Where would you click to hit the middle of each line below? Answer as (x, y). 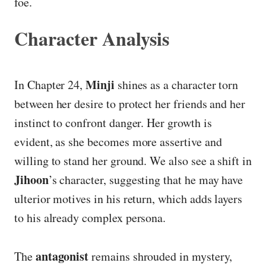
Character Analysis (92, 38)
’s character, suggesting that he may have (146, 179)
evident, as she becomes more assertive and (118, 141)
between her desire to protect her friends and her (130, 103)
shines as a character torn (176, 84)
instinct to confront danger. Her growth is (113, 122)
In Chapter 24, (50, 84)
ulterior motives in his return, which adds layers (129, 198)
